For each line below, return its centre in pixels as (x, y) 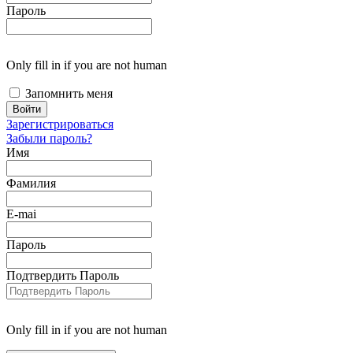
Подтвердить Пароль (63, 276)
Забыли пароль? (49, 139)
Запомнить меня (69, 94)
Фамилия (31, 184)
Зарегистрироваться (60, 124)
